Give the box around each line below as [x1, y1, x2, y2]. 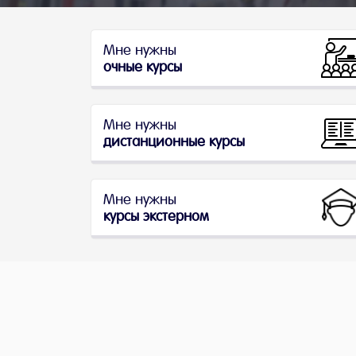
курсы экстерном [103, 207, 209, 224]
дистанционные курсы [103, 133, 245, 149]
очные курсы [103, 58, 182, 75]
